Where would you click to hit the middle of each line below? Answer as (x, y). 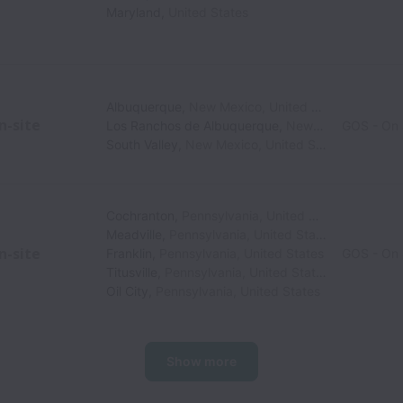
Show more (201, 361)
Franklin (130, 253)
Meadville (134, 234)
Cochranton (141, 215)
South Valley (143, 144)
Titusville (132, 272)
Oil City (128, 291)
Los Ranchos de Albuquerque (193, 125)
